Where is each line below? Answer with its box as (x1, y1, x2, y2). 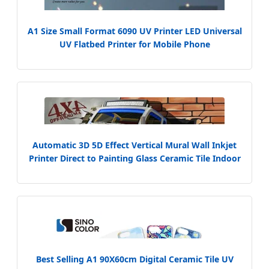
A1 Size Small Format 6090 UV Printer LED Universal (27, 25, 242, 37)
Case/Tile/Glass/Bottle (89, 51, 180, 63)
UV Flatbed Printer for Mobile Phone (59, 38, 210, 50)
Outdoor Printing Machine (80, 165, 189, 177)
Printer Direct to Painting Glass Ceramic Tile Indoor (28, 152, 241, 164)
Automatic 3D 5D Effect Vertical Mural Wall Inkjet (32, 139, 237, 151)
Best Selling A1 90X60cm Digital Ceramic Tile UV (35, 253, 234, 265)
